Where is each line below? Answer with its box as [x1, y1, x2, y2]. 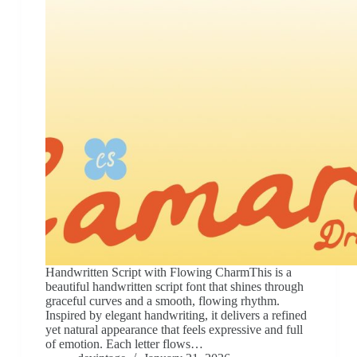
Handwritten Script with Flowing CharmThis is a [45, 265, 292, 280]
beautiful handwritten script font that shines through [45, 280, 304, 294]
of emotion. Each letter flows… [45, 337, 203, 351]
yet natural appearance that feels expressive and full [45, 323, 303, 337]
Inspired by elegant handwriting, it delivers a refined [45, 308, 307, 323]
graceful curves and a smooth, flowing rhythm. [45, 294, 280, 308]
